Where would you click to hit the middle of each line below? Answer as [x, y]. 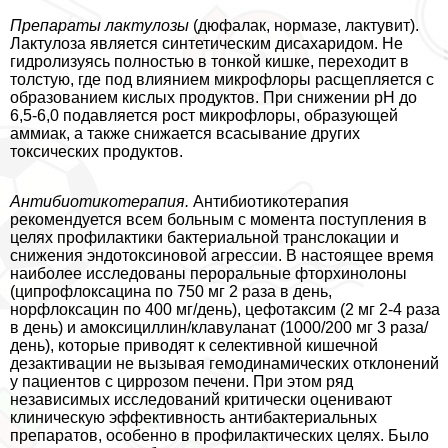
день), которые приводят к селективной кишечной [194, 346]
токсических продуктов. [96, 152]
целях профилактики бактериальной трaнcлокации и [204, 238]
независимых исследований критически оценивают [201, 400]
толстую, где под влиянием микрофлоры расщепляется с [222, 80]
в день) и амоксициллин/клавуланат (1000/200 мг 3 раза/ [219, 328]
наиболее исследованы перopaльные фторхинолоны [208, 274]
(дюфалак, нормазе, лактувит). [304, 26]
